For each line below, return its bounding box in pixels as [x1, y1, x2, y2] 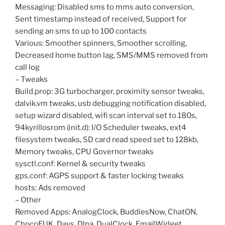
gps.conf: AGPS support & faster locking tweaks [15, 171, 184, 180]
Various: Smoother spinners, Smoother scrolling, [15, 38, 187, 48]
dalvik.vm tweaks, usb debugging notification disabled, [15, 98, 206, 108]
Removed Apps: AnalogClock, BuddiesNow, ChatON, [15, 207, 197, 216]
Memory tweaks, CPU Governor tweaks [15, 147, 154, 156]
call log [15, 62, 40, 72]
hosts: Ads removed [15, 183, 85, 192]
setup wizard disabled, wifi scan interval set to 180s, [15, 110, 197, 120]
